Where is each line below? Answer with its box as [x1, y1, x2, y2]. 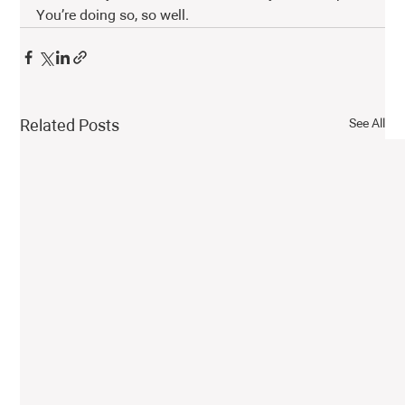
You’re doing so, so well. [36, 8, 193, 24]
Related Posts [20, 118, 120, 135]
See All [348, 117, 385, 130]
